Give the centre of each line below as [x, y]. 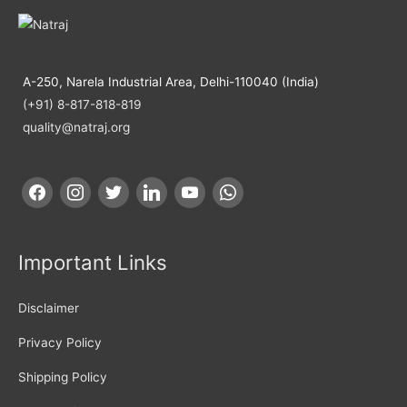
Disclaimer [49, 308]
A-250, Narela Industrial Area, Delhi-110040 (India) [171, 81]
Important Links [93, 262]
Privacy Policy [60, 343]
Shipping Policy [63, 377]
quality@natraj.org [76, 127]
